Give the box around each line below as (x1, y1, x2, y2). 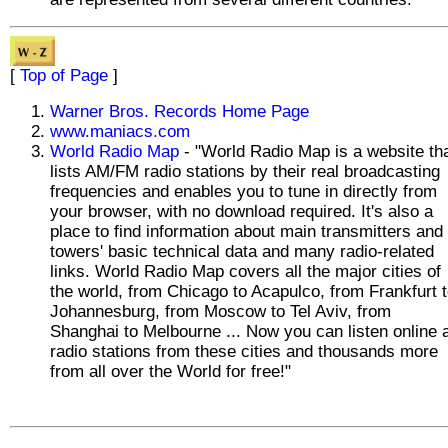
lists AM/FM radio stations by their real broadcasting (50, 161, 440, 181)
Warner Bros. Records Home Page (50, 101, 309, 121)
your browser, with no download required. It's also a (50, 201, 433, 221)
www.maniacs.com (50, 121, 190, 141)
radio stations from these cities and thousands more (50, 341, 438, 361)
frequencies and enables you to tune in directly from (50, 181, 437, 201)
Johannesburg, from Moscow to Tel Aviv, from (50, 301, 391, 321)
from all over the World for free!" (50, 361, 291, 381)
